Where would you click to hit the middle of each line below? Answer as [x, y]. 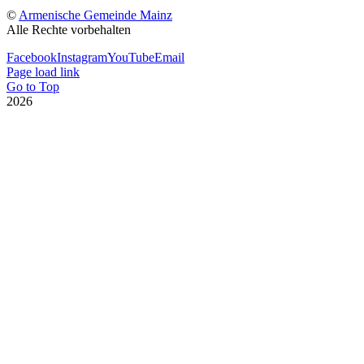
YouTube [131, 57]
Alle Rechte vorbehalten [69, 29]
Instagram [82, 57]
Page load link [43, 71]
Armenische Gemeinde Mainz [95, 15]
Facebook [32, 57]
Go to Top [33, 86]
